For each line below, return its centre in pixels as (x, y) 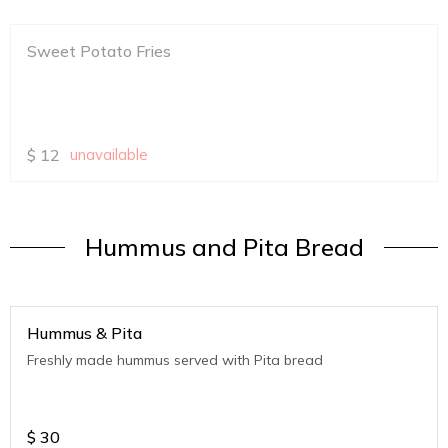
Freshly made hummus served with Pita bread (175, 360)
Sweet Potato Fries (99, 51)
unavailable (109, 155)
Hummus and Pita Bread (224, 247)
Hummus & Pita (84, 333)
